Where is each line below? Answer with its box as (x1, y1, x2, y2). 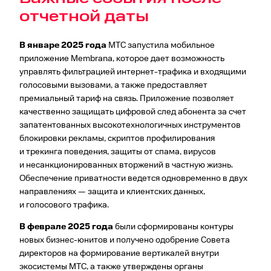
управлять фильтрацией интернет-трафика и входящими (19, 67, 246, 77)
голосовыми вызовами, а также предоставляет (19, 80, 207, 91)
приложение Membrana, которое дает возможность (19, 54, 224, 64)
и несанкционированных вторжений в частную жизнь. (19, 160, 233, 171)
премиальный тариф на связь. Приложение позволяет (19, 94, 234, 104)
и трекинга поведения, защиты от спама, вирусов (19, 147, 216, 157)
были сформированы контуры (113, 221, 233, 232)
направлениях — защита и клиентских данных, (19, 187, 205, 197)
